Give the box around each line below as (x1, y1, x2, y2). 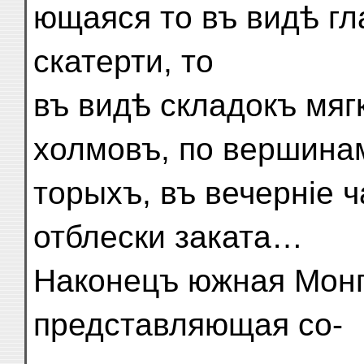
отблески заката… (33, 219, 303, 254)
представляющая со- (33, 307, 343, 342)
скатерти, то (33, 44, 214, 79)
